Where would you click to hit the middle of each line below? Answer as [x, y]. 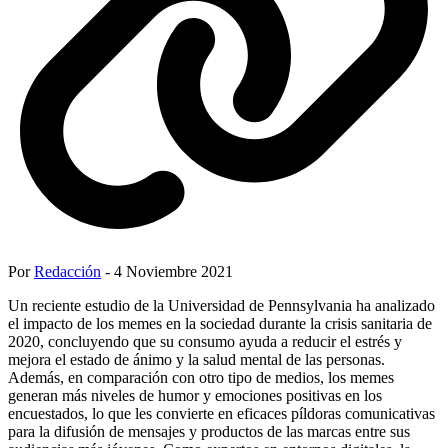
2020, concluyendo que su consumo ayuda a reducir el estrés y [205, 341]
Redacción [67, 271]
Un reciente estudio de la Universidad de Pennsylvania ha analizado [221, 305]
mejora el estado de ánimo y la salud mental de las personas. [196, 359]
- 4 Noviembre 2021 [167, 271]
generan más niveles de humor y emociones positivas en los [195, 395]
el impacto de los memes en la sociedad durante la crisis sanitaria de [220, 323]
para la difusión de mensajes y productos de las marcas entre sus [209, 431]
